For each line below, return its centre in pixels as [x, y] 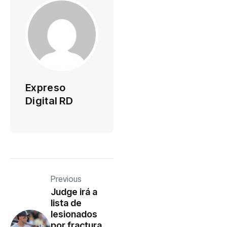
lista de [66, 203]
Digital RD [49, 101]
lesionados [74, 214]
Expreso [46, 87]
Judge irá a [74, 192]
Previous [66, 179]
